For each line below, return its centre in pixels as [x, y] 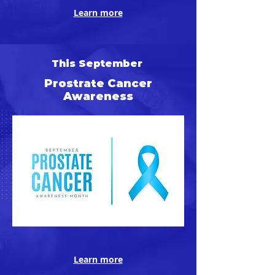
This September [98, 64]
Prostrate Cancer [98, 83]
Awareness [98, 96]
